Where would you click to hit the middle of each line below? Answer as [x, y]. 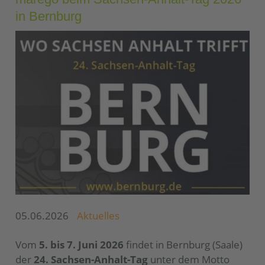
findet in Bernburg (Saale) [183, 245]
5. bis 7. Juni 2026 [81, 245]
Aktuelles [98, 216]
